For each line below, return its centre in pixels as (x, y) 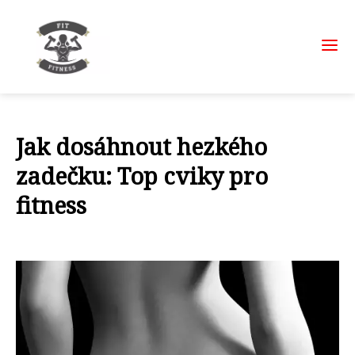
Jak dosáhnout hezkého (141, 146)
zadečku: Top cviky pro (142, 176)
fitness (51, 205)
